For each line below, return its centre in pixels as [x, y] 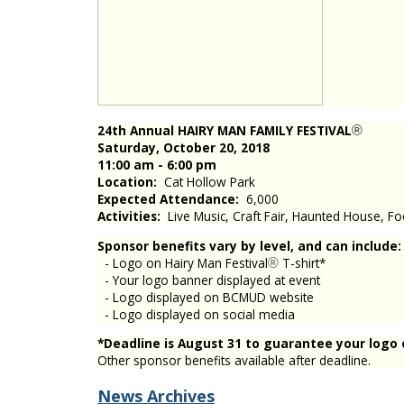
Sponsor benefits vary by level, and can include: [249, 245]
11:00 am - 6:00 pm [157, 164]
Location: [127, 181]
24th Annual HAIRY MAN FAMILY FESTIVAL [225, 130]
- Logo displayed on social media [196, 314]
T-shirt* [302, 262]
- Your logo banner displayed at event [209, 280]
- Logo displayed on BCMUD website [206, 297]
